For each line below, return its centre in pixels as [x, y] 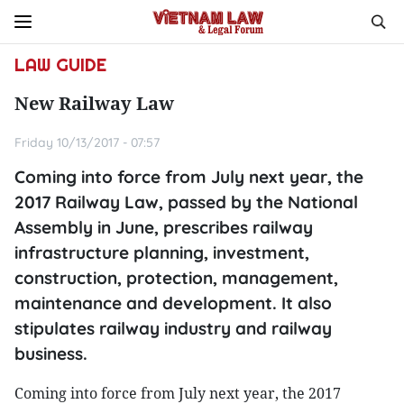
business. [51, 353]
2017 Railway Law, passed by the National [186, 202]
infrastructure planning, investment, [162, 252]
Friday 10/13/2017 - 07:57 [87, 142]
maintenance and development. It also [173, 303]
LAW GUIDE [60, 65]
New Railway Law [94, 103]
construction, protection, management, [176, 278]
